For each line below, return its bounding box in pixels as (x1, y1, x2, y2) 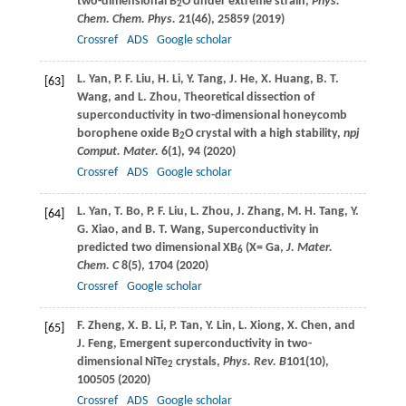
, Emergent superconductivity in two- (112, 336, 312, 351)
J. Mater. (285, 240, 333, 255)
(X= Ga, (242, 240, 286, 255)
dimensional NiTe (76, 354, 168, 369)
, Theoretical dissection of (177, 90, 314, 104)
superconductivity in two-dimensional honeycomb (76, 108, 347, 122)
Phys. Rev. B (222, 354, 286, 369)
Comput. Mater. (76, 144, 159, 159)
